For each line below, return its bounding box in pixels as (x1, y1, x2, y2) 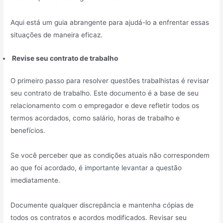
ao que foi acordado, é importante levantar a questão (10, 164, 182, 172)
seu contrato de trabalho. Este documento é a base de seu (10, 89, 199, 98)
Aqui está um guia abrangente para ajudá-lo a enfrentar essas (10, 18, 210, 26)
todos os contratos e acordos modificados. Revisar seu (10, 214, 187, 222)
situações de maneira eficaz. (10, 30, 103, 39)
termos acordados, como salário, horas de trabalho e (10, 114, 180, 122)
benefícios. (10, 126, 46, 135)
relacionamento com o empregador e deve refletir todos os (10, 102, 200, 110)
